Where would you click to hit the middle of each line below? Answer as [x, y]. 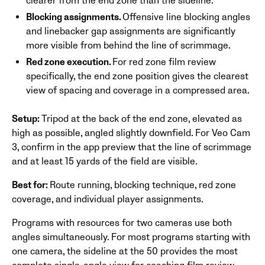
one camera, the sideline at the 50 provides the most [125, 251]
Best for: [31, 185]
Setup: [27, 119]
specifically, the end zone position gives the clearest [137, 76]
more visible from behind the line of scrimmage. [128, 45]
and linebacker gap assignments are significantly [131, 31]
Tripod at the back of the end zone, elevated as [142, 119]
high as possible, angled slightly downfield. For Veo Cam [131, 133]
